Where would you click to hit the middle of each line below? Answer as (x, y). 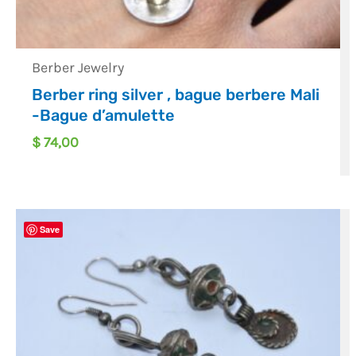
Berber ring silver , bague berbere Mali (176, 95)
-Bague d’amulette (104, 116)
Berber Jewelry (78, 68)
